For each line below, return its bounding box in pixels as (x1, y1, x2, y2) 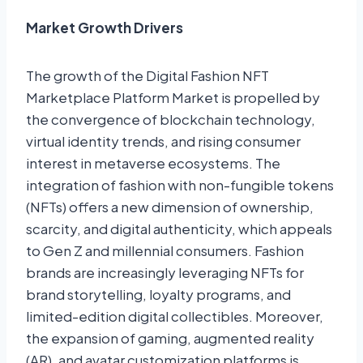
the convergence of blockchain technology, (26, 110, 315, 129)
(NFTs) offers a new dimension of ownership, (26, 198, 314, 216)
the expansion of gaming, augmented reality (26, 329, 314, 348)
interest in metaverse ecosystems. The (26, 154, 280, 173)
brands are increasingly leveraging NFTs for (26, 263, 304, 282)
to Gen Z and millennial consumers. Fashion (26, 241, 304, 260)
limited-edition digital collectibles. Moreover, (26, 307, 323, 326)
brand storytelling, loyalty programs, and (26, 285, 291, 304)
